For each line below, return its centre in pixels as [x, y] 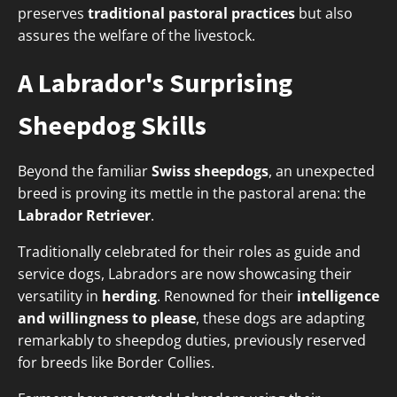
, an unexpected [322, 171]
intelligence [338, 296]
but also [324, 14]
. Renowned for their [227, 296]
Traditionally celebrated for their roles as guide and [189, 252]
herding [129, 296]
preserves [53, 14]
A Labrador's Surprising [155, 83]
